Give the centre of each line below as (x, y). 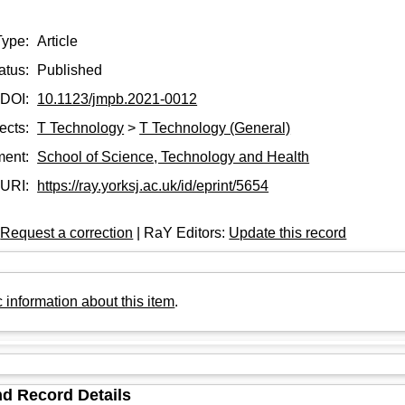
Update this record (288, 232)
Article (58, 41)
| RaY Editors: (181, 232)
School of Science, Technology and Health (174, 156)
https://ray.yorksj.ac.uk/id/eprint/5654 (153, 185)
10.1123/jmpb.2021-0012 (118, 99)
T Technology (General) (215, 127)
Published (70, 70)
